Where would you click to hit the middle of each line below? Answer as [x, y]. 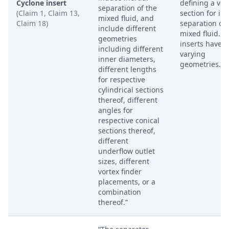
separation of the [128, 8]
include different [127, 28]
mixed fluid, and [126, 18]
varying [193, 54]
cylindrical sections [131, 90]
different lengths [127, 69]
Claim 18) [32, 23]
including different [131, 49]
